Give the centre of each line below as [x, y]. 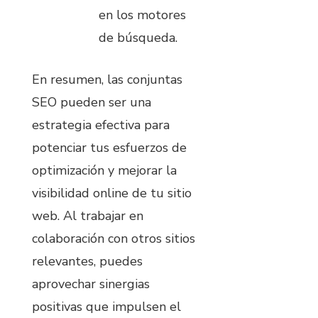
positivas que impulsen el [106, 307]
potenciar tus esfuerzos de [109, 148]
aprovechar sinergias [91, 284]
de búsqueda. [138, 38]
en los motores [142, 15]
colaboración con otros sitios [114, 239]
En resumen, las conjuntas [107, 80]
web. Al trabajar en [88, 216]
